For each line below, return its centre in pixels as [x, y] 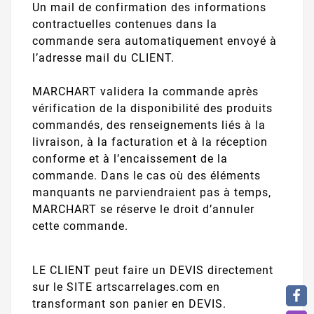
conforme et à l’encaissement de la [130, 158]
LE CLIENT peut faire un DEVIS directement [153, 271]
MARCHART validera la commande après [145, 91]
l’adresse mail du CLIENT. [103, 57]
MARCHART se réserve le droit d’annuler [143, 209]
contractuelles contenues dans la [125, 24]
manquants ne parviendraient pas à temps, [152, 192]
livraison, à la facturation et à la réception [150, 142]
